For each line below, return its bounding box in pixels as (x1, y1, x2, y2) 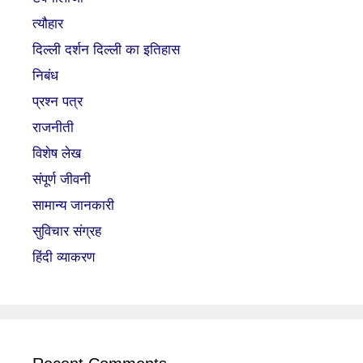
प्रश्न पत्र (32, 94, 83, 109)
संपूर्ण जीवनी (32, 172, 91, 187)
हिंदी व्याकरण (32, 250, 95, 265)
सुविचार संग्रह (32, 224, 101, 239)
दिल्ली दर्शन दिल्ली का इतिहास (32, 42, 180, 58)
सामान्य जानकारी (32, 198, 114, 213)
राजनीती (32, 120, 74, 135)
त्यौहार (32, 16, 63, 32)
